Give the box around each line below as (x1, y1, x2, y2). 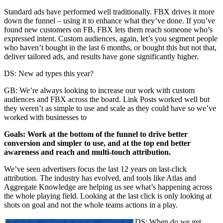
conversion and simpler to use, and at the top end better (4, 138, 191, 147)
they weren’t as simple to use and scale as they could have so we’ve (4, 104, 216, 112)
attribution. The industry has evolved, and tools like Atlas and (4, 173, 196, 182)
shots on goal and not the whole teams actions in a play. (4, 200, 178, 209)
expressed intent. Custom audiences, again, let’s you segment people (4, 34, 218, 43)
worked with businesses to (4, 112, 87, 121)
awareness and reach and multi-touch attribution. (4, 147, 171, 156)
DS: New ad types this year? (4, 69, 94, 78)
